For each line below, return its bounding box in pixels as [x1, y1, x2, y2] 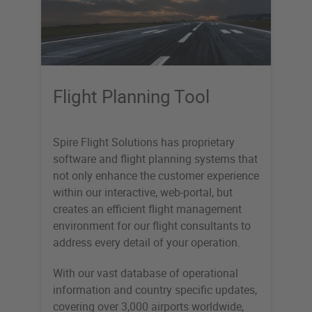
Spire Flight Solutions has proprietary [53, 134, 235, 150]
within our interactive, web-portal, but [53, 185, 233, 201]
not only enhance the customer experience [53, 168, 259, 184]
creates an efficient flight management [53, 201, 242, 217]
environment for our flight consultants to [53, 218, 251, 234]
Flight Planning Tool [53, 84, 210, 109]
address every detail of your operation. [53, 235, 240, 251]
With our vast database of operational [53, 265, 238, 281]
